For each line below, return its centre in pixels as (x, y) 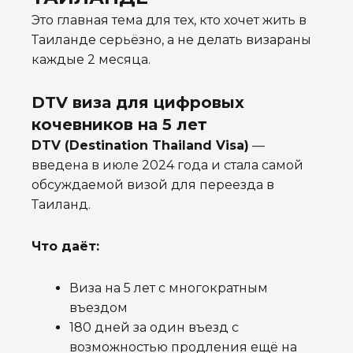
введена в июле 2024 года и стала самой (167, 165)
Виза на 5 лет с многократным (169, 288)
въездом (98, 308)
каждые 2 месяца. (91, 60)
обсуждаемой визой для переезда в (153, 185)
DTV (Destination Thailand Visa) (140, 146)
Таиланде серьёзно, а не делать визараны (171, 40)
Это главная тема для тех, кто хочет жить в (169, 20)
